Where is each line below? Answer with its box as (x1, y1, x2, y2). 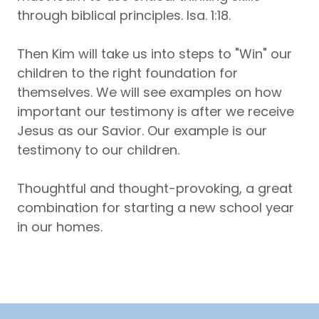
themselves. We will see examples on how (17, 83, 282, 101)
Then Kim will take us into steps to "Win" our (17, 45, 292, 63)
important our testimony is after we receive (17, 103, 294, 120)
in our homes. (17, 218, 106, 236)
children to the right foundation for (17, 64, 238, 82)
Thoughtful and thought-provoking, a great (17, 179, 293, 197)
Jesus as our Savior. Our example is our (17, 122, 267, 140)
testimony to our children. (17, 141, 183, 159)
